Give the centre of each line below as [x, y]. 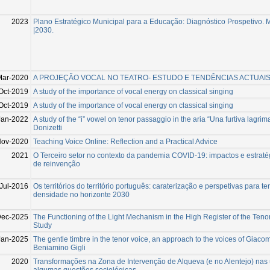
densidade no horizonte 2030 [81, 194]
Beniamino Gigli [59, 247]
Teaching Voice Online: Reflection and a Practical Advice [125, 141]
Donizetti [48, 127]
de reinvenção [57, 164]
